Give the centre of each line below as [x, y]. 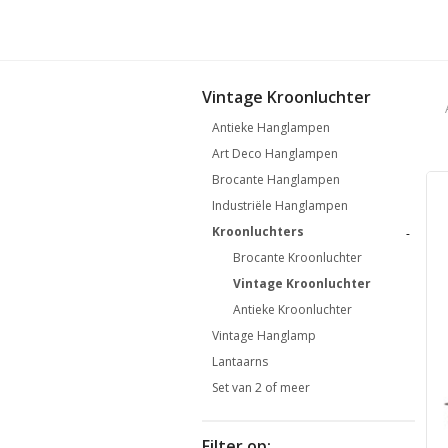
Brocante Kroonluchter [297, 257]
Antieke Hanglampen [271, 127]
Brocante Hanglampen [276, 179]
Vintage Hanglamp [264, 335]
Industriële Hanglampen [280, 205]
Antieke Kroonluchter [292, 309]
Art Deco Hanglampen [275, 153]
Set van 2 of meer [261, 387]
